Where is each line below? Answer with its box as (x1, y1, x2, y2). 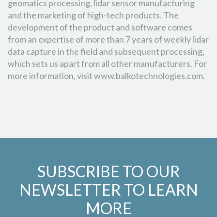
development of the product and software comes (8, 21, 192, 32)
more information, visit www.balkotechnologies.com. (8, 70, 205, 81)
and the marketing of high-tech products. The (8, 9, 179, 20)
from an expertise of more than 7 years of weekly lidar (8, 33, 209, 45)
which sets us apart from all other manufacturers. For (8, 58, 207, 69)
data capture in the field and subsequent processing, (8, 46, 204, 57)
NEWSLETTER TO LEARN (19, 180, 198, 199)
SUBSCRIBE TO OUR (37, 161, 180, 181)
